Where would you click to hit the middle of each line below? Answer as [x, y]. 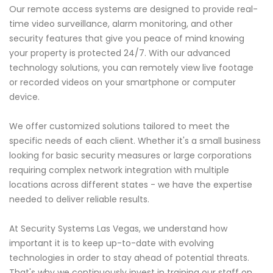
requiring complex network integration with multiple [119, 170]
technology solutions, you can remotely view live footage [131, 68]
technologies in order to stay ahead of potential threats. [129, 258]
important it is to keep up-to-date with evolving [112, 243]
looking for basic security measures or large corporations [130, 156]
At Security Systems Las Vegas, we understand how [118, 229]
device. [24, 97]
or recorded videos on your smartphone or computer [122, 83]
